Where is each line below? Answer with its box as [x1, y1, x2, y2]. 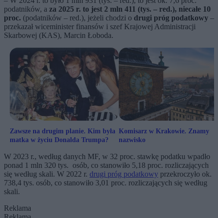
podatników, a [4, 5, 49, 14]
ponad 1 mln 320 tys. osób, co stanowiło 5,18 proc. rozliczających [4, 161, 209, 170]
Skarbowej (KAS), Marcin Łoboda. [4, 31, 113, 40]
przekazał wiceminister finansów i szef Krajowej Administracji [4, 22, 196, 31]
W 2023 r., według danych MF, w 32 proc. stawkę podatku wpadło [4, 152, 210, 161]
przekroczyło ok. [158, 170, 212, 179]
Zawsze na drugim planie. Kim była [10, 127, 115, 135]
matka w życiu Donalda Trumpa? [10, 136, 109, 144]
